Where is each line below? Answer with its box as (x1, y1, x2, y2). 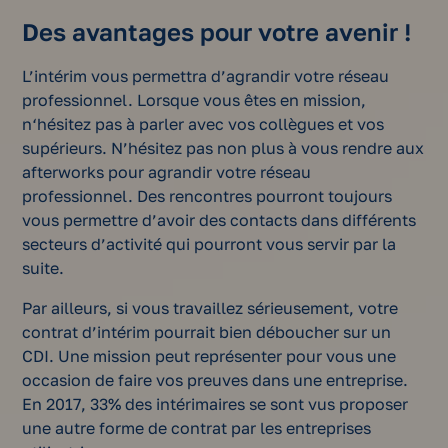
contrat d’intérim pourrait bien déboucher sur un (22, 321, 392, 342)
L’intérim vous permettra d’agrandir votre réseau (22, 65, 390, 86)
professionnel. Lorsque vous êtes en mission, (22, 89, 367, 110)
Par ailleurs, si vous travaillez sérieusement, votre (22, 297, 399, 318)
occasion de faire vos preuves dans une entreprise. (22, 369, 409, 390)
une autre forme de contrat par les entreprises (22, 417, 372, 438)
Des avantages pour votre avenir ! (22, 18, 412, 47)
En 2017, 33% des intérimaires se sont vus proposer (22, 393, 409, 414)
